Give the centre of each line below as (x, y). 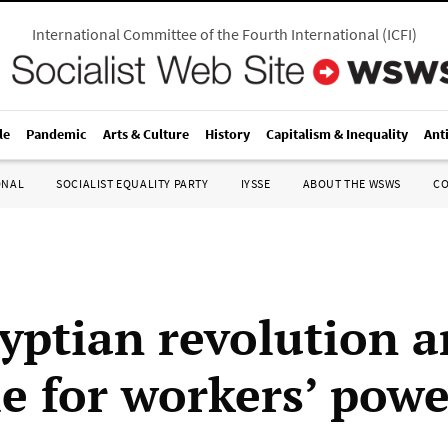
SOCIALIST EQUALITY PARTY (132, 183)
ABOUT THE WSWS (351, 183)
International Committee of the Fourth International (205, 34)
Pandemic (56, 134)
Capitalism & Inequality (337, 134)
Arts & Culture (146, 134)
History (227, 134)
